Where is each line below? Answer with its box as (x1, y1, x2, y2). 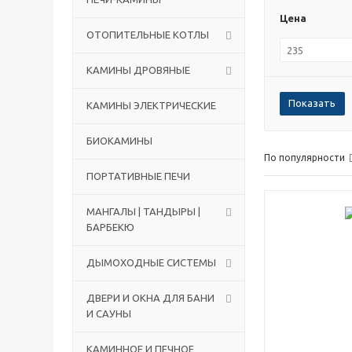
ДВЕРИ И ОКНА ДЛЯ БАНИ (86, 292, 214, 303)
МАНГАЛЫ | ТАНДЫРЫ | (86, 206, 200, 217)
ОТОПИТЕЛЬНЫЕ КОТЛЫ (86, 29, 209, 40)
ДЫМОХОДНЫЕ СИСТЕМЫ (86, 257, 216, 268)
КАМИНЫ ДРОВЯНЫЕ (86, 64, 190, 75)
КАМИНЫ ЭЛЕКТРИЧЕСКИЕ (86, 100, 216, 111)
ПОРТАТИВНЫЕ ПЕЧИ (86, 170, 190, 181)
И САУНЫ (86, 308, 131, 319)
